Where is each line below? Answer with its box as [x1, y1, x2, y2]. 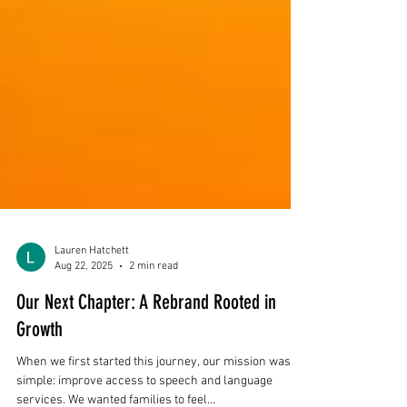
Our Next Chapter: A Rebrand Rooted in [16, 339, 276, 363]
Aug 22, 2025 [55, 308, 113, 322]
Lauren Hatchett [55, 293, 129, 306]
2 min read [129, 308, 178, 322]
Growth [16, 366, 63, 391]
